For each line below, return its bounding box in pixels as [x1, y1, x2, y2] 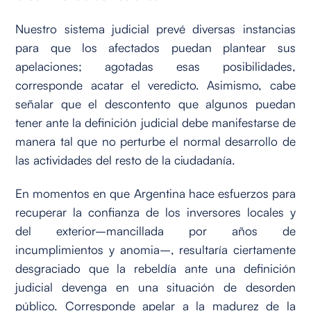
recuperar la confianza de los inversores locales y [15, 203, 296, 219]
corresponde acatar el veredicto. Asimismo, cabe [15, 77, 296, 93]
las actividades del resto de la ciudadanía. [15, 152, 236, 168]
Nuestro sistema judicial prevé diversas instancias [15, 21, 296, 37]
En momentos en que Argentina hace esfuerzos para [15, 185, 296, 201]
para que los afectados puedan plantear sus [15, 40, 296, 56]
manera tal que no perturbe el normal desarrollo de [15, 133, 296, 149]
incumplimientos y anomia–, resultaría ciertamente [15, 241, 296, 257]
